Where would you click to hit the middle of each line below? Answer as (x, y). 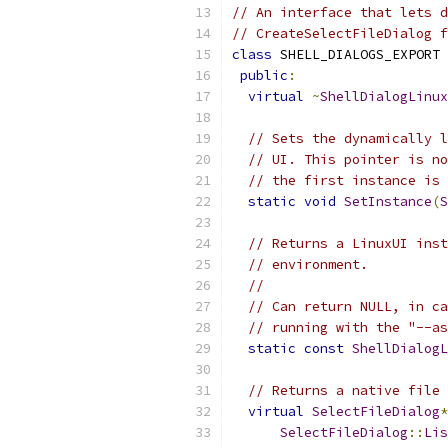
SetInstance (388, 201)
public (264, 75)
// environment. (308, 264)
